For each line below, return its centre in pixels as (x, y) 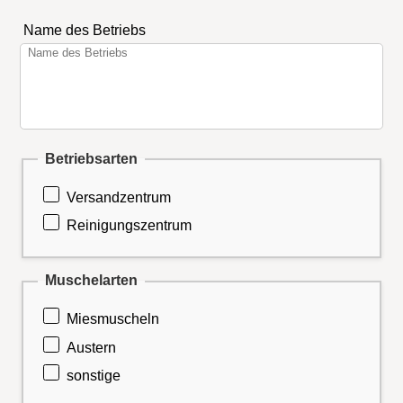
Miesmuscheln (113, 319)
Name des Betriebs (84, 31)
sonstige (94, 376)
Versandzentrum (119, 197)
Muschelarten (91, 281)
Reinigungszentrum (130, 226)
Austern (92, 347)
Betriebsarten (91, 158)
